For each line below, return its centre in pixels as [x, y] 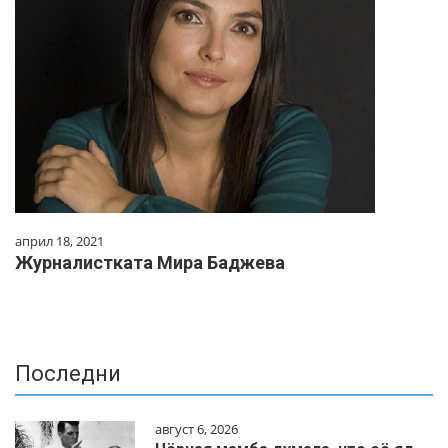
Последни [68, 374]
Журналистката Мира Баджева [150, 263]
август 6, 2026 [196, 429]
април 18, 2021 [59, 241]
